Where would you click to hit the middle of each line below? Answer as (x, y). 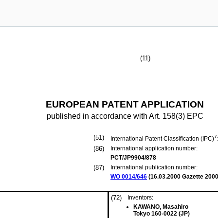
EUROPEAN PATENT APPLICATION (125, 104)
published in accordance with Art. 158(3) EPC (125, 116)
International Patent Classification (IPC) (162, 139)
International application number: (154, 148)
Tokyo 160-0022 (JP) (162, 214)
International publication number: (154, 167)
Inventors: (140, 198)
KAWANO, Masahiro (161, 207)
